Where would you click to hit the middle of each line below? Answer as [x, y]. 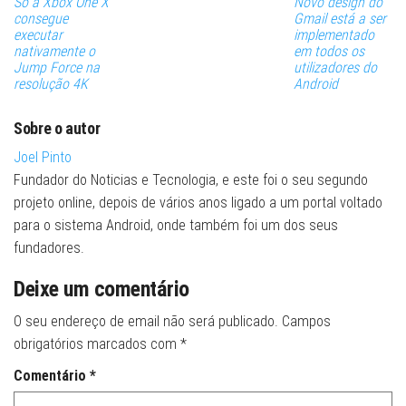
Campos [306, 321]
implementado [333, 34]
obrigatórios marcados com [97, 343]
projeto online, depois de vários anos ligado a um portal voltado [198, 202]
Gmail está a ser [339, 18]
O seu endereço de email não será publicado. [146, 321]
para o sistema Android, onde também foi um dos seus [176, 225]
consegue [41, 18]
